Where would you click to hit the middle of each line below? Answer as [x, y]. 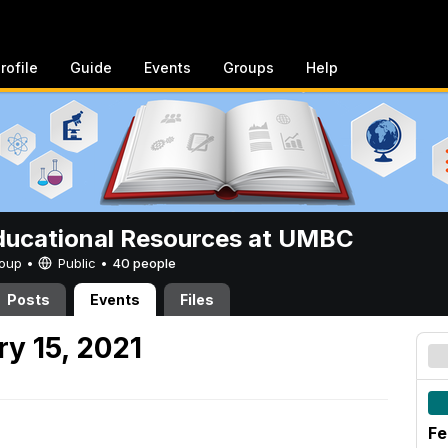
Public [77, 263]
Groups [248, 67]
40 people [144, 263]
